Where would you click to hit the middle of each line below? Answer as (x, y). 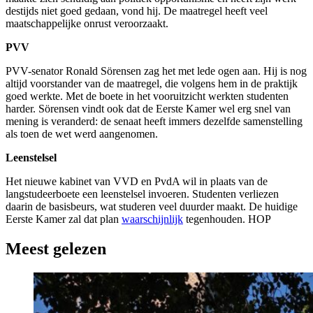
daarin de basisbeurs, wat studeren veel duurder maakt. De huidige (152, 206)
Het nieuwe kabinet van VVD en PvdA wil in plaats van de (137, 181)
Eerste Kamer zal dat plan (64, 219)
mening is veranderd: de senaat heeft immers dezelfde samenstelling (154, 121)
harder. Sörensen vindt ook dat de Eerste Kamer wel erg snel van (148, 108)
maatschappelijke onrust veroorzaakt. (87, 23)
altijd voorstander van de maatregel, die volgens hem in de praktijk (152, 83)
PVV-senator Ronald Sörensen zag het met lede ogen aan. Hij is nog (156, 71)
